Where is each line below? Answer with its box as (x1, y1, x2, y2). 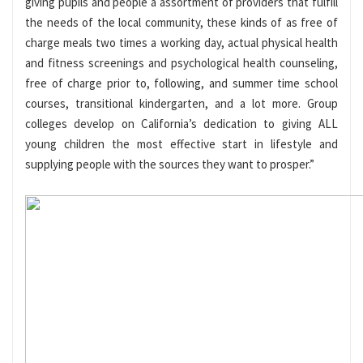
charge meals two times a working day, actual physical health (25, 35, 338, 51)
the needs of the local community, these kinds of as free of (25, 15, 338, 31)
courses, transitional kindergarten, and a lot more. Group (25, 96, 338, 112)
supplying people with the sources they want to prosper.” (25, 156, 314, 173)
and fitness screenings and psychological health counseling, (25, 55, 338, 71)
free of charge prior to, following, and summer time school (25, 75, 338, 92)
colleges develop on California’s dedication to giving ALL (25, 116, 338, 132)
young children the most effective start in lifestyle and (25, 136, 338, 152)
